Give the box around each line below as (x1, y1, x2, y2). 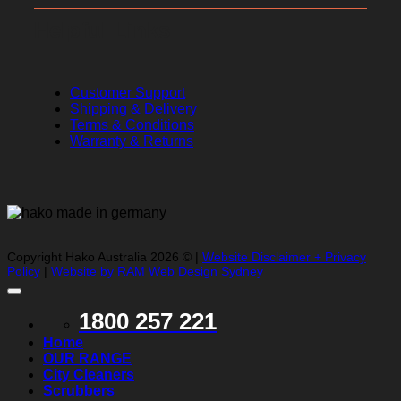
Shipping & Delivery (70, 101, 197, 117)
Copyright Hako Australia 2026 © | (7, 250, 202, 265)
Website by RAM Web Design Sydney (51, 264, 263, 279)
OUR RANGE (43, 351, 132, 367)
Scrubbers (43, 383, 115, 399)
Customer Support (70, 85, 185, 101)
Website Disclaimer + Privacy (202, 250, 366, 265)
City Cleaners (43, 367, 134, 383)
